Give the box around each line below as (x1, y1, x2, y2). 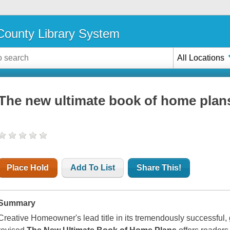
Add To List (70, 163, 116, 172)
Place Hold (7, 163, 49, 172)
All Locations (177, 53, 225, 62)
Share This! (137, 163, 182, 172)
